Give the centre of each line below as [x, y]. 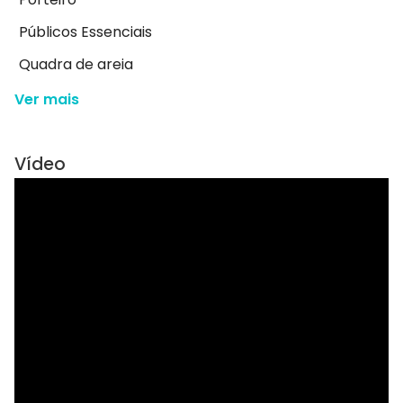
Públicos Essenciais [85, 32]
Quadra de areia [76, 65]
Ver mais [47, 100]
